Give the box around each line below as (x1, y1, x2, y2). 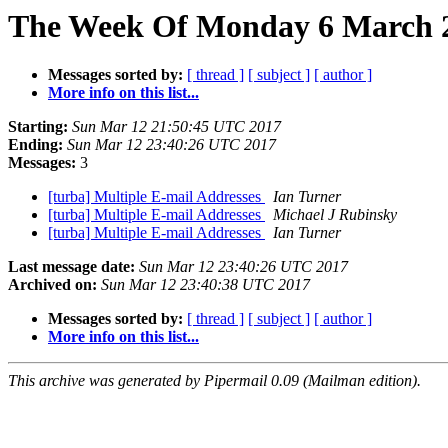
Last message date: (8, 258, 135, 276)
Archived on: (8, 276, 97, 294)
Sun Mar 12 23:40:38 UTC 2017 (101, 276, 310, 294)
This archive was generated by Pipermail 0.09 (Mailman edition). (8, 372, 421, 390)
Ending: (8, 136, 63, 154)
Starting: (8, 118, 68, 136)
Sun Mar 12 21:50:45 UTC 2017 (72, 118, 281, 136)
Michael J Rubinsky (273, 206, 397, 224)
